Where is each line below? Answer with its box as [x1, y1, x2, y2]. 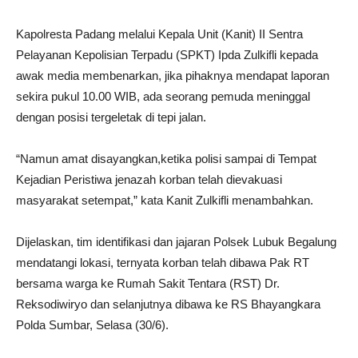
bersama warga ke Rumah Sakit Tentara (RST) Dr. [16, 276, 280, 290]
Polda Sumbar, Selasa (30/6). [16, 317, 169, 332]
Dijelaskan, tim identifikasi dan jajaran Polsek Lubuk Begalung [16, 234, 336, 249]
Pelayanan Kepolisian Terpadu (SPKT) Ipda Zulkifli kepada [16, 47, 318, 62]
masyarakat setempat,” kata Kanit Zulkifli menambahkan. [16, 193, 313, 207]
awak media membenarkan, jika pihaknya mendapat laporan [16, 68, 329, 82]
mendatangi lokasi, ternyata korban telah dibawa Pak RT [16, 255, 309, 269]
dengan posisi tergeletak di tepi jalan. [16, 109, 206, 124]
